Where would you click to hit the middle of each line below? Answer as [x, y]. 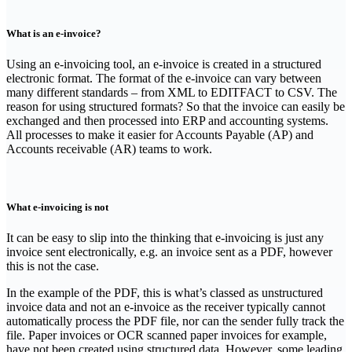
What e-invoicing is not [57, 207]
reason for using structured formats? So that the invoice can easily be [176, 107]
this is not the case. [53, 266]
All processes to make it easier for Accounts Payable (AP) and [160, 135]
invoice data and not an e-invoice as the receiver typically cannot [166, 306]
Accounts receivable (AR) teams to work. [109, 149]
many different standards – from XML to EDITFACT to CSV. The [172, 93]
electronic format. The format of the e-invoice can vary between [164, 79]
